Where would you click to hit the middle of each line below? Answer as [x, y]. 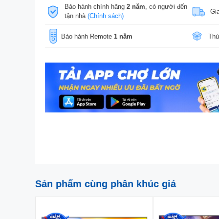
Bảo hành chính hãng [95, 7]
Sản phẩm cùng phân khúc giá [106, 184]
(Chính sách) [105, 16]
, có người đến [166, 7]
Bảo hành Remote [87, 36]
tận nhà [76, 16]
